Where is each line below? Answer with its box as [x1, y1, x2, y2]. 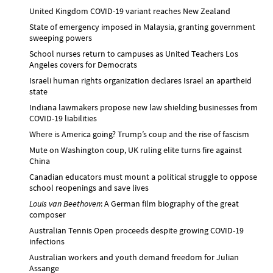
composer [29, 208, 66, 220]
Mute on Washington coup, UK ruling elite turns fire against [29, 144, 242, 155]
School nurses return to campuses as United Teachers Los [29, 48, 238, 59]
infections [29, 235, 65, 247]
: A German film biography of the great [101, 197, 239, 209]
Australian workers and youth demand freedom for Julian [29, 251, 239, 263]
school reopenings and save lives [29, 182, 149, 193]
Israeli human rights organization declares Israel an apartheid [29, 74, 252, 86]
